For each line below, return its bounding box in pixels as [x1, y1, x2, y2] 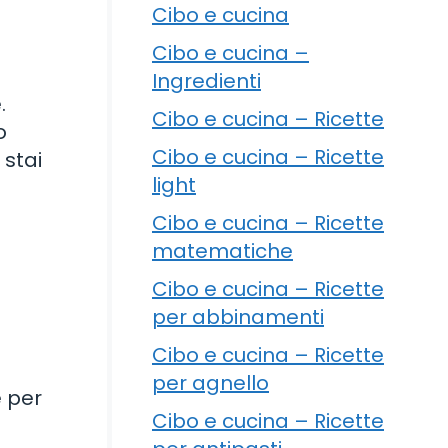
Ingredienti [152, 66, 261, 95]
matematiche [152, 236, 293, 265]
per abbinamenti [152, 302, 324, 331]
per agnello [152, 368, 269, 397]
